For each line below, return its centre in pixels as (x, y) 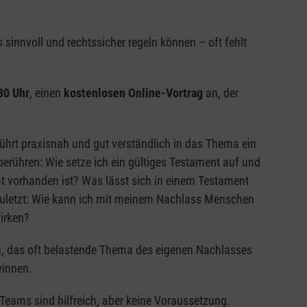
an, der (220, 93)
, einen (46, 93)
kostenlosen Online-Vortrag (133, 93)
